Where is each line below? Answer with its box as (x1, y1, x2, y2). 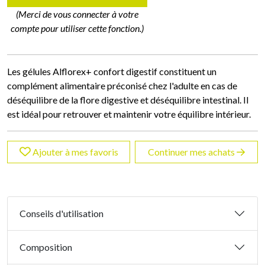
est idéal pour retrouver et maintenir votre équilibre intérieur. (7, 108, 253, 120)
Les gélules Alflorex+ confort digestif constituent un (7, 66, 216, 77)
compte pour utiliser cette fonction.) (11, 22, 144, 34)
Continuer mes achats (148, 146, 237, 158)
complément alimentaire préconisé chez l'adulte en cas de (7, 80, 237, 92)
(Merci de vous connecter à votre (16, 8, 139, 20)
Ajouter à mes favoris (32, 146, 118, 158)
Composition (20, 241, 72, 253)
